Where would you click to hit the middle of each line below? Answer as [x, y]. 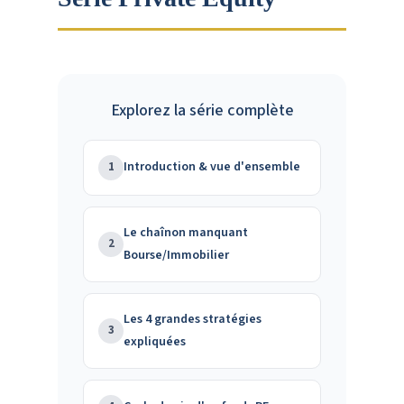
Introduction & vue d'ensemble [212, 167]
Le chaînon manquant [186, 232]
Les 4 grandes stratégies [193, 319]
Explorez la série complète [202, 110]
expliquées [155, 341]
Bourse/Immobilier [176, 255]
